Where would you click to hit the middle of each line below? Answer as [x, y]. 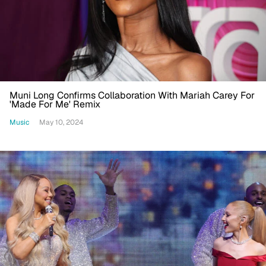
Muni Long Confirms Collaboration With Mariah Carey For [132, 96]
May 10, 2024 [61, 123]
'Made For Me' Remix [55, 104]
